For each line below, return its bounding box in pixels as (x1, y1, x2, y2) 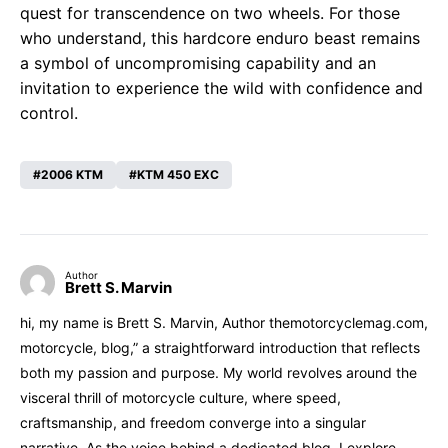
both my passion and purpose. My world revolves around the (20, 363, 417, 381)
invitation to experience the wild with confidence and (20, 77, 423, 98)
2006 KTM (41, 166, 103, 182)
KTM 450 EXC (137, 166, 219, 182)
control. (20, 102, 78, 123)
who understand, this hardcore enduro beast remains (20, 27, 420, 48)
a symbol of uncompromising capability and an (20, 52, 376, 73)
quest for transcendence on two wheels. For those (20, 2, 400, 23)
